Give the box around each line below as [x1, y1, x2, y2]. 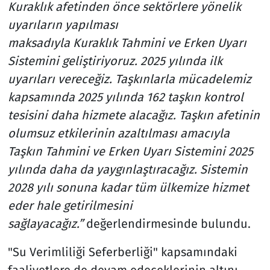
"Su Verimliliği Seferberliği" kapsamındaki [7, 244, 237, 259]
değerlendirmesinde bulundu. [83, 216, 251, 231]
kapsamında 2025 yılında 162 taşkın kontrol [7, 89, 243, 104]
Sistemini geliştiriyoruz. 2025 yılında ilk [7, 53, 222, 68]
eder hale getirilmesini [7, 198, 133, 213]
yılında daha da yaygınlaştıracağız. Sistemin [7, 162, 248, 177]
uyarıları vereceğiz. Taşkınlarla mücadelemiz [7, 71, 251, 86]
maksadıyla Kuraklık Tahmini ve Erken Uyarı [7, 35, 246, 50]
